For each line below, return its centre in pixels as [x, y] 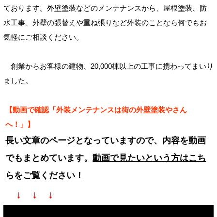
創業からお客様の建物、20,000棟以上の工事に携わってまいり [108, 66]
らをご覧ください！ [45, 175]
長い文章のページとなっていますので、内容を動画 [106, 140]
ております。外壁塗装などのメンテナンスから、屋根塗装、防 [105, 8]
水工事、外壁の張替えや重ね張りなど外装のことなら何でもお [105, 22]
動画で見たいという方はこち [149, 158]
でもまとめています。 [49, 158]
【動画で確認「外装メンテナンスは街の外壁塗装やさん [96, 109]
